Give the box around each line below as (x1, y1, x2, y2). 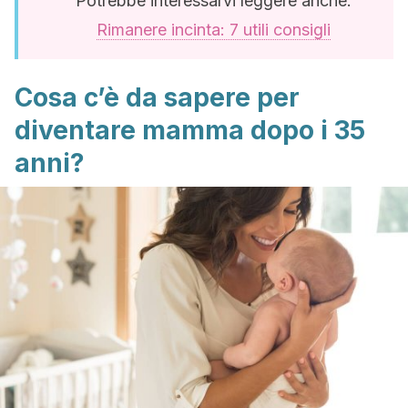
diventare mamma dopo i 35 (15, 115, 365, 146)
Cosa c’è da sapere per (15, 82, 300, 113)
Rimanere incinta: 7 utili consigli (96, 20, 331, 39)
